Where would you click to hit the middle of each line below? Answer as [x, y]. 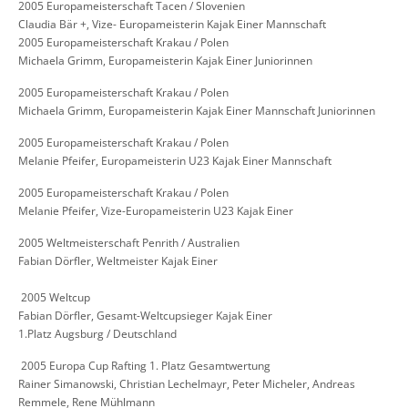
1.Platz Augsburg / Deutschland [97, 334]
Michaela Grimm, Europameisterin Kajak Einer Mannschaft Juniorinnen [197, 111]
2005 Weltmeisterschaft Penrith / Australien [129, 243]
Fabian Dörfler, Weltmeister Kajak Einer [118, 261]
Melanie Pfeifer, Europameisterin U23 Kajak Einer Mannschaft [175, 161]
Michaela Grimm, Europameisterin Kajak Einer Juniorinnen [165, 61]
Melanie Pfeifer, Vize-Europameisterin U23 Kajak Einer [156, 211]
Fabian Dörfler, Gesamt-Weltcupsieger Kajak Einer [145, 316]
